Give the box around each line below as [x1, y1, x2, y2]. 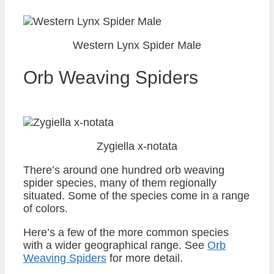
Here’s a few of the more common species [23, 226, 229, 239]
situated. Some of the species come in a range [23, 189, 250, 202]
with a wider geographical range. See [23, 239, 207, 251]
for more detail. [106, 251, 183, 264]
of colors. [23, 202, 68, 215]
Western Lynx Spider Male [73, 39, 201, 52]
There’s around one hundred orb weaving [23, 163, 224, 176]
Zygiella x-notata [97, 139, 177, 152]
